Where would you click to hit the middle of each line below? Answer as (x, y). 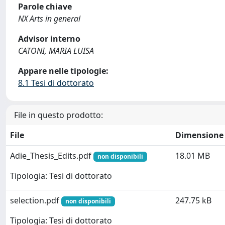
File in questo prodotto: (59, 115)
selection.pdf (36, 200)
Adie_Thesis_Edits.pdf (52, 156)
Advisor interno (49, 39)
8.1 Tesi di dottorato (56, 83)
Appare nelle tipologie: (63, 71)
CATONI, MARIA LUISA (56, 51)
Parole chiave (45, 7)
